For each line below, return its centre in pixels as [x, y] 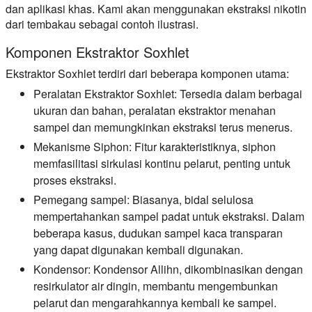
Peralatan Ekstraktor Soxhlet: [105, 94]
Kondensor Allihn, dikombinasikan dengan [197, 270]
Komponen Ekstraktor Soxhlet [97, 52]
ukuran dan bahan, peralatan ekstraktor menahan [155, 111]
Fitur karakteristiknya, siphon [204, 147]
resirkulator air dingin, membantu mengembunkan [156, 286]
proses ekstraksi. [75, 180]
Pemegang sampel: [81, 200]
